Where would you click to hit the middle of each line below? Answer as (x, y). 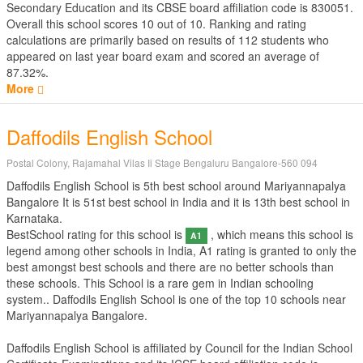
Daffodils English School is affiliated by (106, 348)
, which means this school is (280, 234)
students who (293, 40)
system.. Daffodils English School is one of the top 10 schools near (176, 299)
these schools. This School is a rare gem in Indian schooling (160, 283)
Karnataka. (34, 218)
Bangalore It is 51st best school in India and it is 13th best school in (178, 202)
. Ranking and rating (254, 23)
